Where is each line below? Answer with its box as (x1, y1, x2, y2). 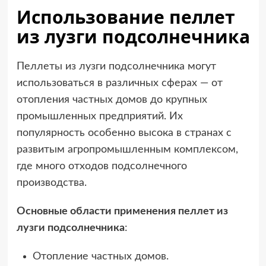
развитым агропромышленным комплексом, (16, 144, 238, 155)
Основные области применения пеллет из (16, 205, 228, 217)
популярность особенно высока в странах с (16, 127, 232, 138)
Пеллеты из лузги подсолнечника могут (16, 61, 216, 72)
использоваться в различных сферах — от (16, 77, 223, 88)
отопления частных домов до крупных (16, 94, 207, 105)
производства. (16, 177, 87, 188)
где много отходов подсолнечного (16, 160, 187, 172)
